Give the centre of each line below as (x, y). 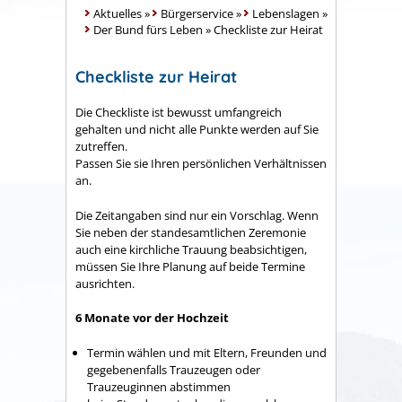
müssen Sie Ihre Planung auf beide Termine (190, 266)
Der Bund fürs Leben (148, 30)
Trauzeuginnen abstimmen (159, 386)
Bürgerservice (197, 13)
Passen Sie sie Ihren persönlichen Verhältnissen (201, 164)
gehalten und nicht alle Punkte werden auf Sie (197, 130)
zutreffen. (101, 147)
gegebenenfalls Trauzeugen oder (174, 369)
